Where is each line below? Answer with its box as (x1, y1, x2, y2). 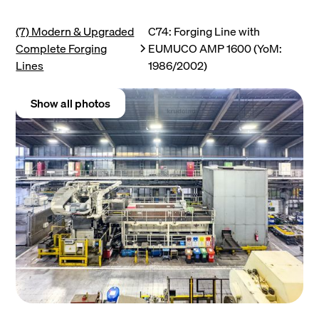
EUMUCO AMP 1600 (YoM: (148, 39, 283, 58)
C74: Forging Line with (148, 22, 261, 41)
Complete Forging (16, 39, 108, 58)
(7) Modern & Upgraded (16, 22, 135, 41)
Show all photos (31, 94, 111, 113)
